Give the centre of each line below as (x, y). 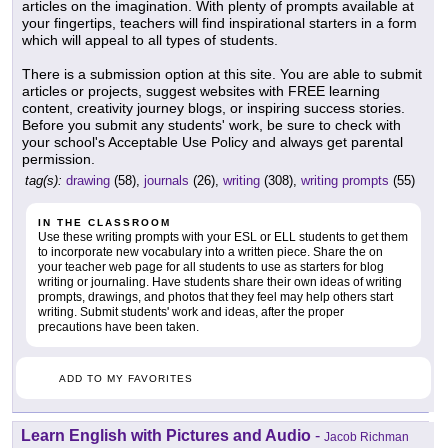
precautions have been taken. (118, 327)
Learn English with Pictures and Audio (166, 436)
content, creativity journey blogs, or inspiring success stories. (213, 108)
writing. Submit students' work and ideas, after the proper (191, 312)
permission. (58, 159)
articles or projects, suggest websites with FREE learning (201, 91)
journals (166, 181)
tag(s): (43, 181)
